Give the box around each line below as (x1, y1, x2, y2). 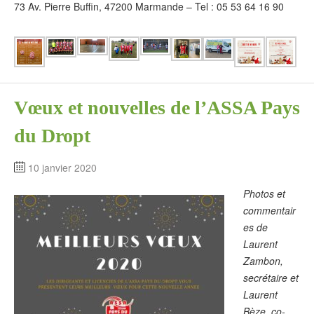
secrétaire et (243, 270, 299, 285)
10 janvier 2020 (28, 160, 97, 175)
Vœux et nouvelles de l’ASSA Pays (14, 96, 300, 118)
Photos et (243, 186, 286, 200)
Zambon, (243, 253, 284, 268)
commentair (243, 203, 296, 217)
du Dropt (14, 124, 90, 146)
